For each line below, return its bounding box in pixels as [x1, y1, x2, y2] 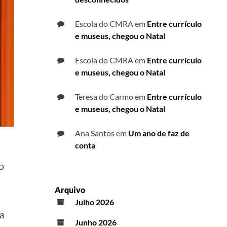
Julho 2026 [75, 197, 114, 207]
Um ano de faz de [128, 128, 190, 138]
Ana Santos [75, 128, 115, 138]
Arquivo [55, 185, 85, 195]
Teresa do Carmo [75, 92, 133, 102]
